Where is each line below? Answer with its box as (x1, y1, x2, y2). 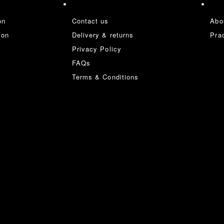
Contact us (71, 15, 109, 25)
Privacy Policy (71, 43, 121, 53)
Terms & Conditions (71, 71, 139, 81)
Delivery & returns (71, 29, 134, 39)
